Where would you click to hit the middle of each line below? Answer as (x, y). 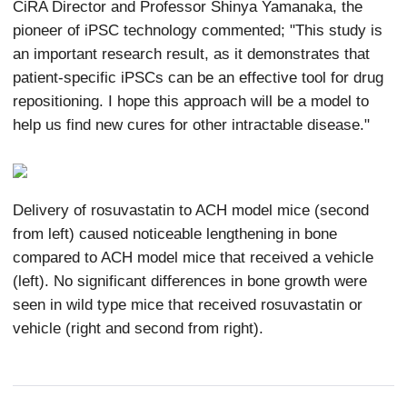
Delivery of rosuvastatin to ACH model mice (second (191, 209)
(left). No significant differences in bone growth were (190, 280)
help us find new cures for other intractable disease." (192, 124)
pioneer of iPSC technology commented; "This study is (198, 30)
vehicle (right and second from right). (139, 328)
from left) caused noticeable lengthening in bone (175, 233)
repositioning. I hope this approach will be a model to (191, 100)
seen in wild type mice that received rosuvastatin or (188, 304)
